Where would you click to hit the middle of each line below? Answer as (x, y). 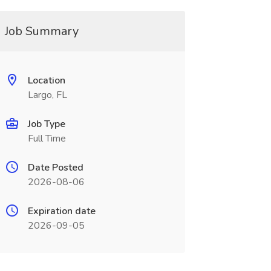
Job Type (46, 124)
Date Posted (55, 168)
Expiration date (61, 211)
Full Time (47, 139)
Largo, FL (47, 95)
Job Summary (41, 31)
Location (46, 80)
